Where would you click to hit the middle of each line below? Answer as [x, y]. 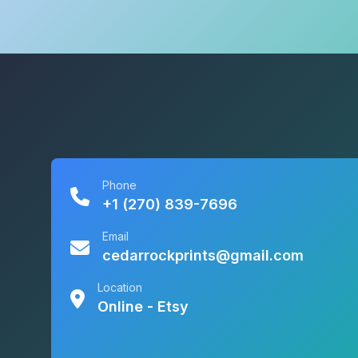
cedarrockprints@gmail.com [203, 255]
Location [120, 287]
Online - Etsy [143, 306]
